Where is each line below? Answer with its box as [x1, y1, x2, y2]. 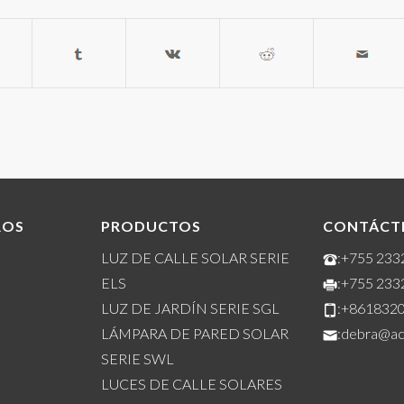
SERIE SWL [100, 350, 174, 368]
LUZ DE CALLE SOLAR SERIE [100, 249, 289, 267]
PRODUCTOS [100, 216, 201, 234]
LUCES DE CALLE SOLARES [100, 375, 282, 393]
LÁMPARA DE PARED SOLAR [100, 325, 289, 343]
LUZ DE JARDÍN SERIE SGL [100, 299, 280, 317]
